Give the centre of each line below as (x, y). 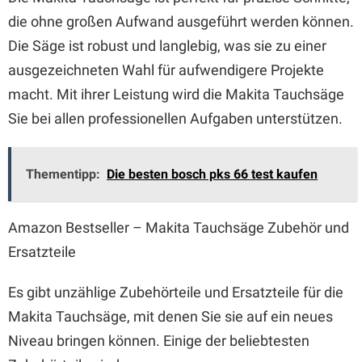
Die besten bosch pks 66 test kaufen (212, 174)
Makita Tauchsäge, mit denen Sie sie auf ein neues (170, 316)
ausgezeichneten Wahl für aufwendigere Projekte (166, 70)
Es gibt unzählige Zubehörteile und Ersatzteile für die (176, 292)
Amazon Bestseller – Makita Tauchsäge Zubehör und (179, 227)
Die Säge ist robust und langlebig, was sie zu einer (167, 46)
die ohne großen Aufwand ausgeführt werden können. (181, 21)
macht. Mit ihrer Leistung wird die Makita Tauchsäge (176, 94)
